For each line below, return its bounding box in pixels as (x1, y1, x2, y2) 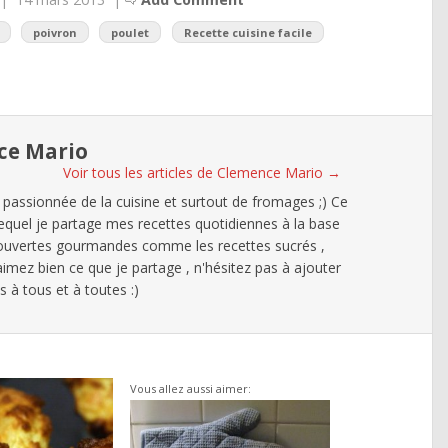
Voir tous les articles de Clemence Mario (62, 163, 327, 183)
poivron (33, 24, 78, 40)
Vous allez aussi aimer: (129, 380, 251, 396)
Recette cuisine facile (183, 24, 312, 40)
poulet (111, 24, 150, 40)
